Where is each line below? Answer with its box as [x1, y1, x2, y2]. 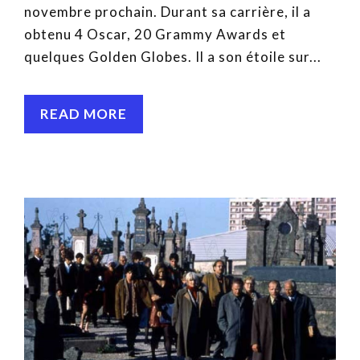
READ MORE [40, 104, 127, 122]
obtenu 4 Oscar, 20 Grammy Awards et [24, 25, 286, 43]
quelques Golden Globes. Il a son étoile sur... [24, 47, 321, 65]
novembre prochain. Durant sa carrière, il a [24, 2, 311, 20]
